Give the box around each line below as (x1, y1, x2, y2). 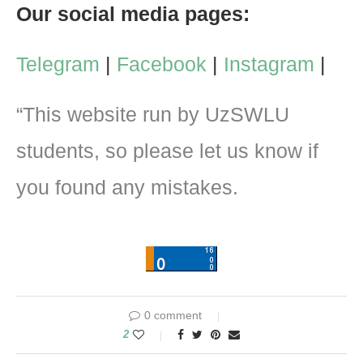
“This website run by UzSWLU (16, 102, 289, 126)
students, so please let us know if (16, 139, 318, 162)
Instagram (224, 52, 314, 75)
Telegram (16, 52, 100, 75)
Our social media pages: (16, 2, 250, 25)
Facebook (117, 52, 207, 75)
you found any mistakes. (16, 175, 238, 199)
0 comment (143, 308, 202, 322)
